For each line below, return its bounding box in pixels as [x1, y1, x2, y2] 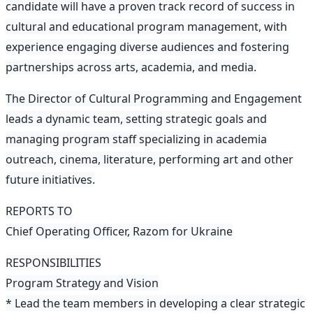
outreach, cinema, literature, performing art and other [6, 152, 293, 168]
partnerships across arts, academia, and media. [6, 59, 256, 75]
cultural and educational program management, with [6, 19, 287, 35]
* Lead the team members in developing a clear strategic [6, 296, 305, 312]
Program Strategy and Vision [6, 275, 159, 291]
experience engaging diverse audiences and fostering [6, 39, 289, 55]
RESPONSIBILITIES [6, 255, 101, 271]
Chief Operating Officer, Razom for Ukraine [6, 224, 233, 240]
